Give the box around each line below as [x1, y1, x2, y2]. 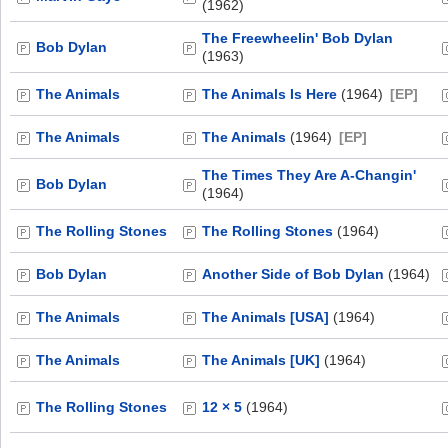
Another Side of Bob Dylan [202, 266, 384, 282]
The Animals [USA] [202, 309, 329, 325]
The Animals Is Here [202, 86, 337, 102]
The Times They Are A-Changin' [202, 167, 416, 183]
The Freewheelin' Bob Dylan [202, 30, 393, 46]
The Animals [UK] [202, 352, 320, 368]
